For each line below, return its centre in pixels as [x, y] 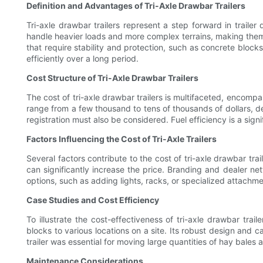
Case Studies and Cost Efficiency [93, 200]
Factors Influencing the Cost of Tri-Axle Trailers [122, 139]
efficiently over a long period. [82, 59]
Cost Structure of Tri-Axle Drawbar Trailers [112, 78]
